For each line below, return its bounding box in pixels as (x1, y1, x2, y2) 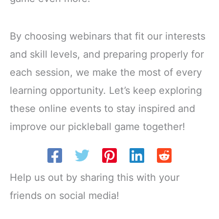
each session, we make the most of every (10, 66, 202, 79)
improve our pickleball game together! (10, 121, 185, 133)
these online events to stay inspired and (10, 103, 195, 115)
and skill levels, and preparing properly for (10, 48, 204, 61)
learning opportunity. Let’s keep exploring (10, 85, 202, 97)
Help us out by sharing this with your (10, 172, 179, 184)
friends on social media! (10, 190, 119, 202)
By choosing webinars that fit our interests (10, 30, 205, 43)
